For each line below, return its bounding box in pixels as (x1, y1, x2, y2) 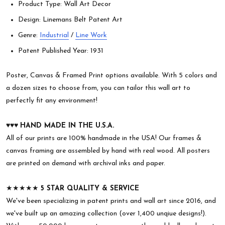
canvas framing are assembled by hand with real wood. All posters (6, 147, 210, 155)
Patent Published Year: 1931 (18, 47, 103, 55)
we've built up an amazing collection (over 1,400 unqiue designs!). (6, 210, 206, 218)
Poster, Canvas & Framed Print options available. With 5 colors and (6, 72, 217, 80)
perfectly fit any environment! (6, 97, 97, 105)
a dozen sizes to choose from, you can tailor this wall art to (6, 84, 190, 92)
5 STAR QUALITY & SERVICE (41, 185, 139, 193)
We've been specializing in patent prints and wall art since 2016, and (6, 197, 216, 205)
